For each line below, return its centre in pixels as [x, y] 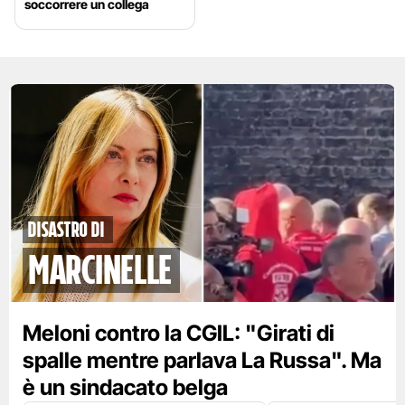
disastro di [66, 230]
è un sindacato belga [125, 388]
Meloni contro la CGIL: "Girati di [179, 334]
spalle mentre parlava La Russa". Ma [202, 361]
